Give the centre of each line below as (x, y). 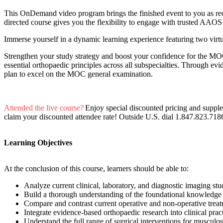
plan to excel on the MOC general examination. (80, 74)
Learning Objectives (39, 143)
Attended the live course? (44, 108)
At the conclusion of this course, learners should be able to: (98, 169)
